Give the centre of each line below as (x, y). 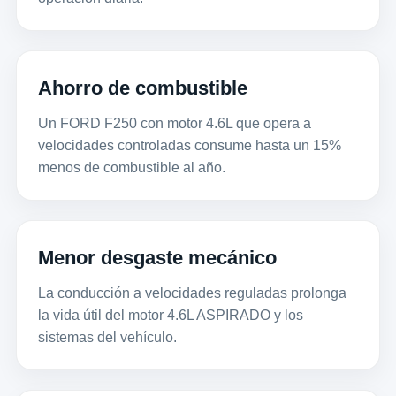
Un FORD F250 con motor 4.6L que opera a (174, 124)
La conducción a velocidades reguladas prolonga (192, 293)
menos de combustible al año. (131, 168)
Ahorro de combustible (142, 88)
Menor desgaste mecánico (157, 258)
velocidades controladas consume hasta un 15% (189, 146)
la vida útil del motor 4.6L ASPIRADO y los (170, 316)
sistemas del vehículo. (107, 338)
